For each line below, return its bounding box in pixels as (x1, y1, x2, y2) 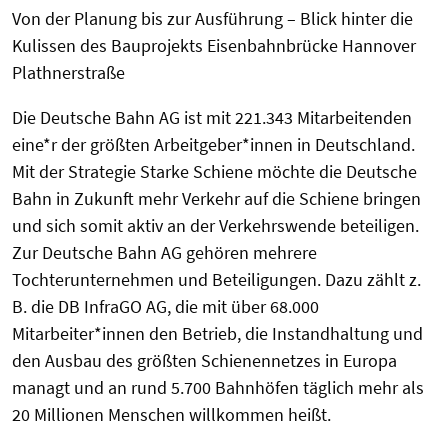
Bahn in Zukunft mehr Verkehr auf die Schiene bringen (12, 187, 421, 211)
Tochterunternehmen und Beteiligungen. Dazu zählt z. (12, 268, 421, 292)
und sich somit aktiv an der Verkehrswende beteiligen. (12, 214, 419, 238)
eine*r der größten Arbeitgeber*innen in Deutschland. (12, 133, 415, 157)
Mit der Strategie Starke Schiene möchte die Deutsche (12, 160, 417, 184)
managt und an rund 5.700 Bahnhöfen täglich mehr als (12, 376, 424, 400)
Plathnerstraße (12, 61, 125, 85)
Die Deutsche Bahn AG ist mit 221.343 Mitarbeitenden (12, 106, 412, 130)
